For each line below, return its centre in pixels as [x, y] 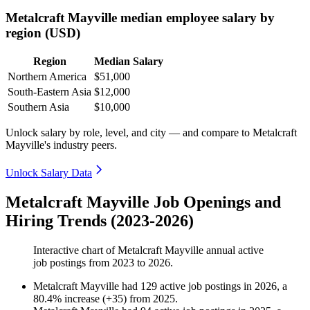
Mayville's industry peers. [61, 145]
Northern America [47, 77]
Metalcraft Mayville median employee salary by [140, 17]
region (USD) [43, 33]
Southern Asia [38, 107]
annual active [234, 250]
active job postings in [207, 286]
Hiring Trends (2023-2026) [100, 221]
